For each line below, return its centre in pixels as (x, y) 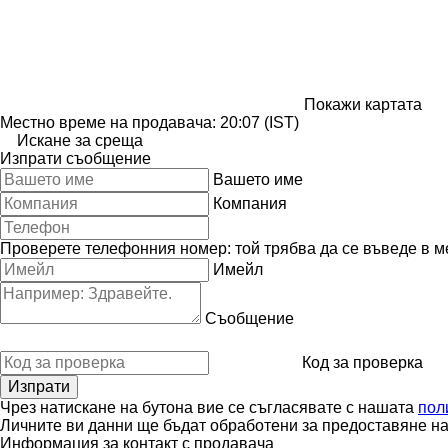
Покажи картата (363, 104)
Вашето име (258, 179)
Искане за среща (80, 140)
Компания (250, 203)
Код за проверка (362, 362)
